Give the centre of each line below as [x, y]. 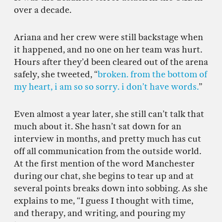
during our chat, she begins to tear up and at [104, 176]
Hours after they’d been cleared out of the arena [111, 62]
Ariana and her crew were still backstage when [109, 37]
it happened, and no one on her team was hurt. [108, 50]
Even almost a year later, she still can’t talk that [109, 114]
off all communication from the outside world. [108, 151]
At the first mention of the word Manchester [104, 164]
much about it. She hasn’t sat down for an [98, 126]
